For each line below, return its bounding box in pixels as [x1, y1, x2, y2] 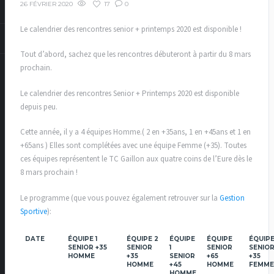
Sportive [20, 206, 47, 217]
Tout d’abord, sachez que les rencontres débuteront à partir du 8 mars [20, 49, 251, 61]
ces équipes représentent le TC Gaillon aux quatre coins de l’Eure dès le [20, 154, 252, 165]
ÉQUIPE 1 [68, 235, 97, 243]
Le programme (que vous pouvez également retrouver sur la [20, 192, 220, 204]
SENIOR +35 [68, 243, 107, 252]
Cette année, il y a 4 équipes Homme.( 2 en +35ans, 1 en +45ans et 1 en [20, 127, 251, 138]
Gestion [220, 192, 245, 204]
